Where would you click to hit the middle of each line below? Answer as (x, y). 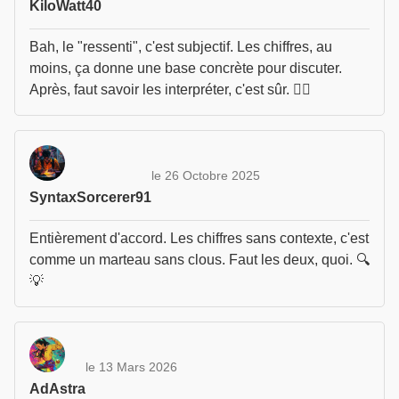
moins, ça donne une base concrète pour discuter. (186, 68)
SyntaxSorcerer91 (90, 197)
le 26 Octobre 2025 (206, 175)
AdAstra (57, 389)
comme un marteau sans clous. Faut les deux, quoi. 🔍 (199, 260)
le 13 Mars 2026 (131, 366)
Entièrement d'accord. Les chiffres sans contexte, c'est (199, 238)
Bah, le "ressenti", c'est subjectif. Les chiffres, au (181, 47)
